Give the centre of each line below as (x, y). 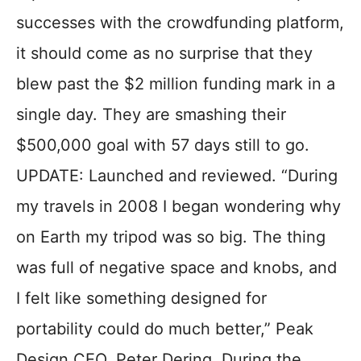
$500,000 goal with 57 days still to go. (163, 145)
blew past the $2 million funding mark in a (176, 83)
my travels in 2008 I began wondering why (178, 206)
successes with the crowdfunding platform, (180, 22)
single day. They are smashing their (151, 114)
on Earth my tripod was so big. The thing (171, 237)
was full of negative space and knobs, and (176, 267)
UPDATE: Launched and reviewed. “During (177, 175)
